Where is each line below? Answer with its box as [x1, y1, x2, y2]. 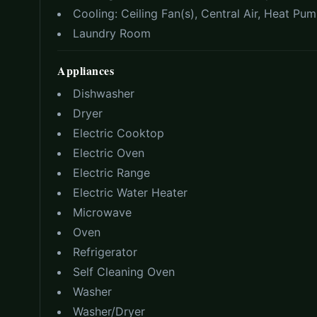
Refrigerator [73, 245, 137, 260]
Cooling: [73, 6, 121, 21]
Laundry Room [73, 26, 151, 41]
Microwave [73, 205, 132, 220]
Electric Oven [73, 146, 144, 161]
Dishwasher [73, 86, 134, 101]
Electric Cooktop [73, 126, 164, 141]
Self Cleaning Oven [73, 265, 175, 279]
